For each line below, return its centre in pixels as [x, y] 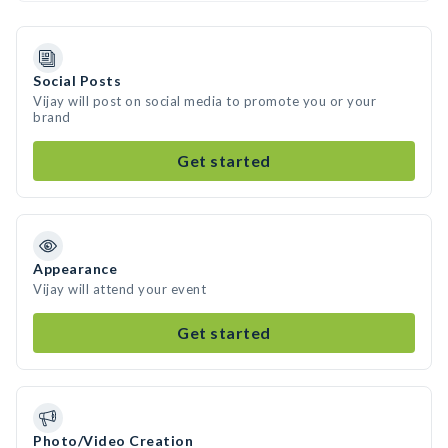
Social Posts [77, 80]
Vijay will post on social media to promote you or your [204, 101]
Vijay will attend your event [119, 289]
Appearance [75, 268]
